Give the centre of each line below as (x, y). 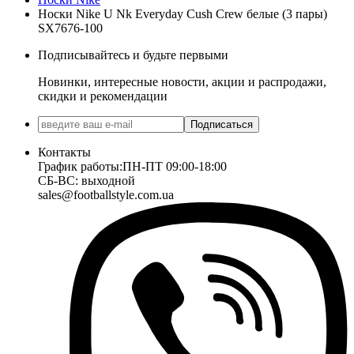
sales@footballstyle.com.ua (106, 195)
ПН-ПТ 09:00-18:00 (175, 167)
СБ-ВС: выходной (87, 181)
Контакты (64, 153)
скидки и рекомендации (103, 96)
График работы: (80, 167)
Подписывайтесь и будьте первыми (133, 55)
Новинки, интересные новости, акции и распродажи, (182, 82)
